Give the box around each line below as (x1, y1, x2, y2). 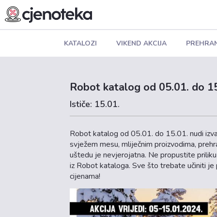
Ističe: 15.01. (70, 98, 120, 110)
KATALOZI (63, 38, 97, 48)
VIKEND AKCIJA (116, 38, 167, 48)
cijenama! (70, 171, 101, 182)
